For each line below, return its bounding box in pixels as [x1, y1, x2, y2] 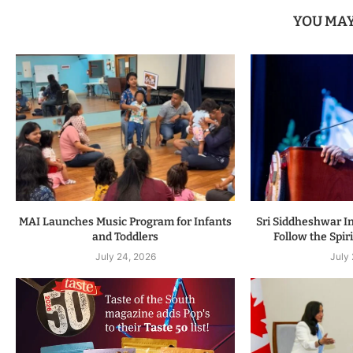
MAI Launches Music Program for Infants [19, 214, 232, 229]
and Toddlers [92, 229, 159, 243]
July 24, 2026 [95, 250, 156, 262]
